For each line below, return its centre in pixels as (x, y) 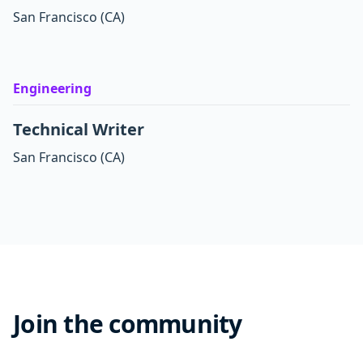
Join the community (128, 324)
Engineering (52, 88)
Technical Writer (81, 129)
